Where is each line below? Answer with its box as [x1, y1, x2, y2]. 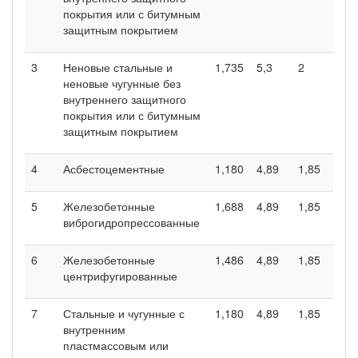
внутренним [63, 320, 125, 337]
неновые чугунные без [63, 74, 181, 91]
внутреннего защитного [63, 90, 186, 107]
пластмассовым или [63, 336, 169, 353]
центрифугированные [63, 267, 177, 284]
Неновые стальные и [63, 58, 173, 75]
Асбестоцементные [63, 160, 165, 177]
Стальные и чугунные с [63, 304, 185, 321]
